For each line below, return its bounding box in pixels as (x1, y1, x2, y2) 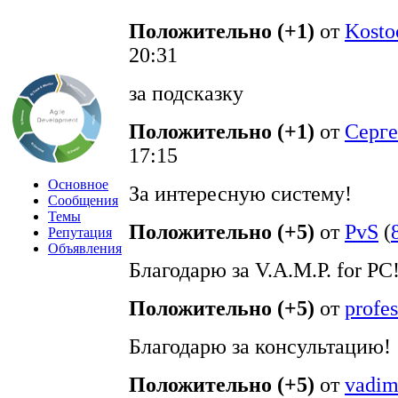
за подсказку (129, 82, 243, 105)
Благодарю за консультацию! (129, 335, 391, 358)
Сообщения (48, 193, 118, 208)
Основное (48, 177, 108, 192)
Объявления (48, 241, 122, 256)
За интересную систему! (129, 182, 352, 205)
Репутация (48, 225, 112, 240)
